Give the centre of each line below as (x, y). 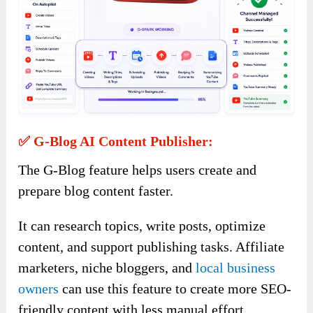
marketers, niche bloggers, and (107, 267)
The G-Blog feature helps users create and (138, 169)
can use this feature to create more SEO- (175, 288)
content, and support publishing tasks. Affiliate (152, 246)
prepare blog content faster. (96, 190)
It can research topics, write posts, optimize (142, 225)
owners (39, 288)
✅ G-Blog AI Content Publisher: (116, 141)
